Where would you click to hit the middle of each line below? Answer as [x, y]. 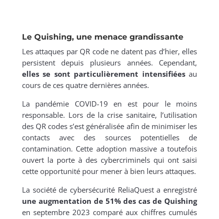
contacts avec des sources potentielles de [109, 138]
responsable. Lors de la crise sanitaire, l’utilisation [109, 115]
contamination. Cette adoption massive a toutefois [109, 149]
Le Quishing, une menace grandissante [102, 37]
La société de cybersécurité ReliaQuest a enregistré [109, 190]
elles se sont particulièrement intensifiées [103, 74]
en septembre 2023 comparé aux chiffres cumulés [109, 212]
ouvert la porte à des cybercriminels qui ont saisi [109, 160]
